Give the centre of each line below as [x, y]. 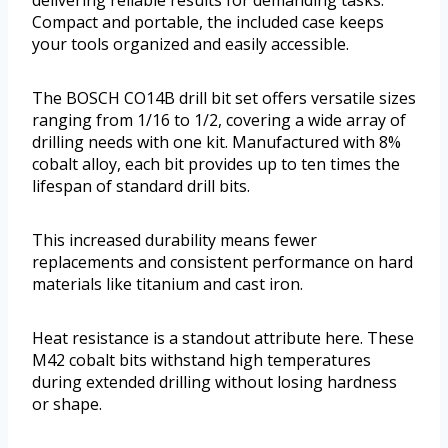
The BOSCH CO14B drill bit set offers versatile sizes [224, 98]
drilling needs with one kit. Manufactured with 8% [216, 142]
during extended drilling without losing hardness [214, 382]
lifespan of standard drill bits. [141, 186]
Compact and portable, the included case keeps [208, 22]
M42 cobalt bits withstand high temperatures [201, 360]
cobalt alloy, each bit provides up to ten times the [216, 164]
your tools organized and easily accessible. [190, 44]
